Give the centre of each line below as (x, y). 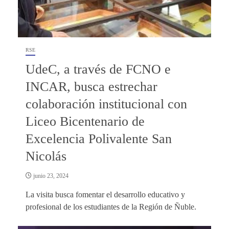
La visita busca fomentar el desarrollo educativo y (105, 194)
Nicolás (46, 156)
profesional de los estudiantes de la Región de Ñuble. (111, 207)
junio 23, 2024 (50, 176)
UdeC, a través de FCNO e (98, 69)
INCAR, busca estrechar (91, 86)
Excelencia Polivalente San (99, 139)
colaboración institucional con (106, 104)
